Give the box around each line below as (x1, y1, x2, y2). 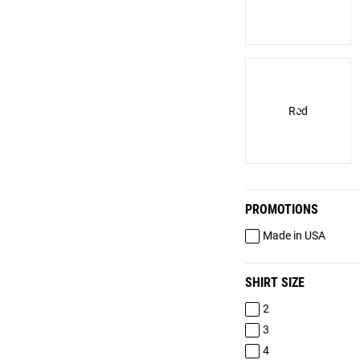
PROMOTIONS (245, 201, 318, 217)
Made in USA (263, 229, 325, 243)
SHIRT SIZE (245, 274, 305, 290)
